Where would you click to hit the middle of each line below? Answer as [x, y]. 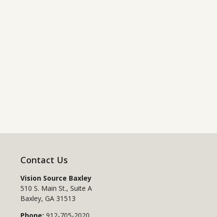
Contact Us [44, 160]
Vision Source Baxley [56, 178]
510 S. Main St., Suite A [56, 188]
